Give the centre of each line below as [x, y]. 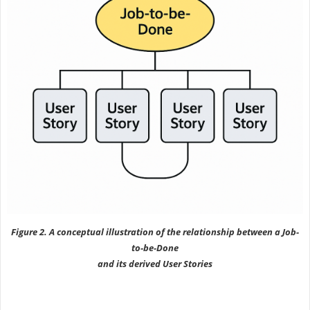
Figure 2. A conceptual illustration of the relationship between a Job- [155, 231]
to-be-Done [155, 247]
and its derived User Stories [155, 263]
